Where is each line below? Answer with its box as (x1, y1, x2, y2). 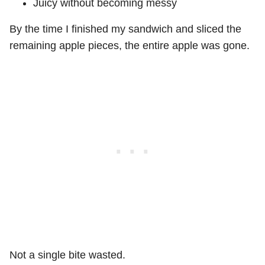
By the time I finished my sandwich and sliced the (9, 23, 241, 35)
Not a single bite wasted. (9, 249, 125, 261)
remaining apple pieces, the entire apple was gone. (9, 40, 250, 52)
